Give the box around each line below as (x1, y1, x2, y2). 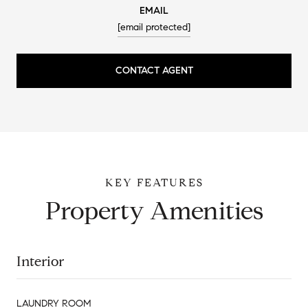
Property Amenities (45, 195, 263, 226)
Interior (16, 252, 64, 270)
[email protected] (118, 21, 190, 33)
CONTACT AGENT (115, 64, 193, 76)
